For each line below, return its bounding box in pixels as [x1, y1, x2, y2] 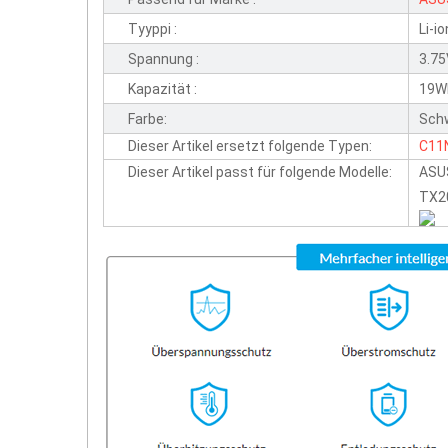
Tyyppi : [128, 21, 177, 37]
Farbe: [128, 111, 167, 127]
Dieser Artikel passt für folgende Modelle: [128, 164, 392, 180]
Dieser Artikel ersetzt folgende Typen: [128, 138, 372, 154]
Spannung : [128, 51, 199, 67]
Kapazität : [128, 81, 197, 97]
